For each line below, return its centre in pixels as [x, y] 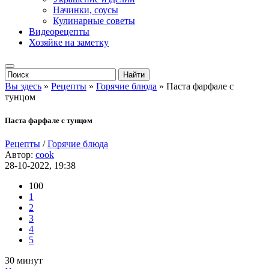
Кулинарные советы [94, 21]
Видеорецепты [59, 32]
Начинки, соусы [86, 10]
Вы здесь [23, 86]
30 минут [24, 261]
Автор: [20, 155]
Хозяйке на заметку [69, 42]
